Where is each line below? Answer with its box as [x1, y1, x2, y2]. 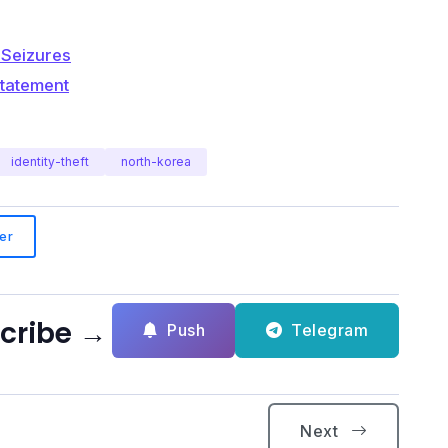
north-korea [121, 154, 191, 169]
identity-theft [11, 154, 89, 169]
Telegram [286, 320, 368, 341]
